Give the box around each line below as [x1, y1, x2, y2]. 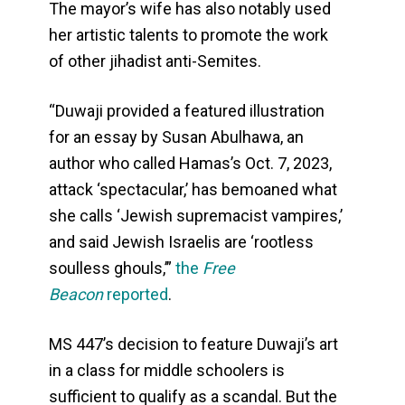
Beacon [49, 285, 104, 305]
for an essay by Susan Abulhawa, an [49, 127, 305, 147]
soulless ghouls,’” [49, 259, 176, 278]
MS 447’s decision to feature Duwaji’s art [49, 334, 339, 354]
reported [103, 285, 169, 305]
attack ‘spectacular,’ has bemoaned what [49, 180, 338, 200]
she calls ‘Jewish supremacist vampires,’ [49, 206, 344, 226]
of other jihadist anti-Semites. [49, 52, 262, 71]
